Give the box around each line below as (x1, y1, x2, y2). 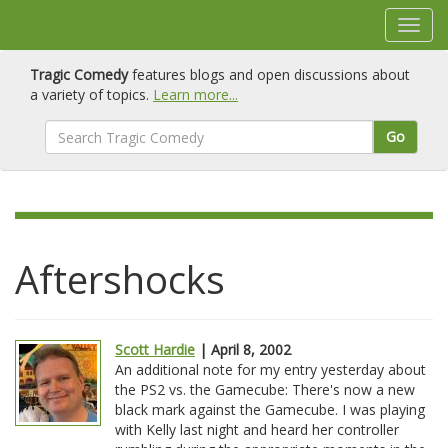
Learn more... (153, 85, 238, 104)
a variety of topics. (30, 85, 153, 104)
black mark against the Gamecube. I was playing (115, 400, 425, 419)
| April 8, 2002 (195, 340, 291, 359)
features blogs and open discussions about (128, 65, 410, 84)
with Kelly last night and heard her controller (115, 420, 399, 439)
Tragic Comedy (30, 65, 128, 84)
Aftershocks (15, 253, 225, 305)
